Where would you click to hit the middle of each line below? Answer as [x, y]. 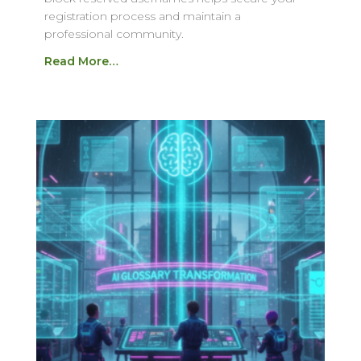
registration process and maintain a [142, 16]
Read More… [81, 61]
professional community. [114, 33]
